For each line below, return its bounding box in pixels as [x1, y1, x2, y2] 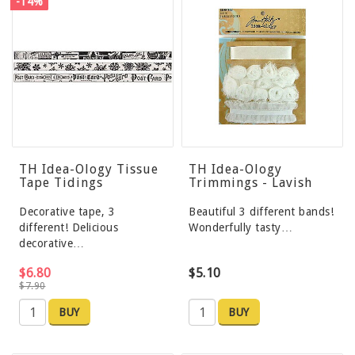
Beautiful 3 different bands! [189, 205, 334, 219]
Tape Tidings [19, 175, 103, 191]
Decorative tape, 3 [19, 205, 115, 219]
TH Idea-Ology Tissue [19, 162, 158, 177]
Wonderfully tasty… [189, 221, 292, 235]
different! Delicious [19, 221, 118, 235]
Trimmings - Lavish [189, 175, 312, 191]
